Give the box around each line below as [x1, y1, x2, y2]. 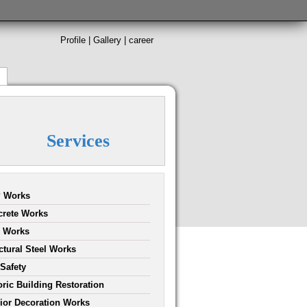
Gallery [93, 35, 121, 45]
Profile [60, 35, 86, 45]
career [129, 35, 153, 45]
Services [47, 131, 110, 151]
